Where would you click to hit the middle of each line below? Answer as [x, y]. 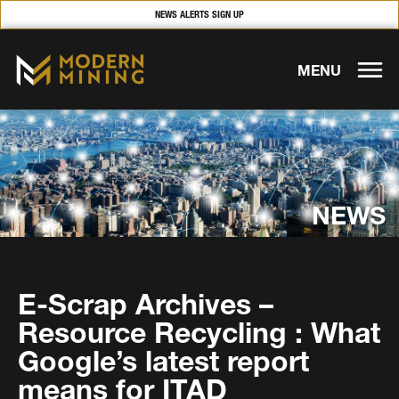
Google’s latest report [163, 362]
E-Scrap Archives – [146, 305]
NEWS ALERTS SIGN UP [199, 14]
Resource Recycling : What [199, 333]
